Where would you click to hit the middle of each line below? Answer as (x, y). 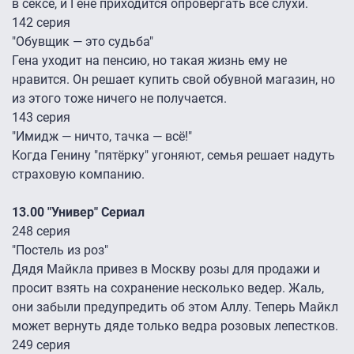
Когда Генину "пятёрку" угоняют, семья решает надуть (173, 156)
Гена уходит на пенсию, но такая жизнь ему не (149, 61)
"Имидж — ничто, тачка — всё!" (102, 137)
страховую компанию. (78, 175)
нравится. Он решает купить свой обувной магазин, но (173, 80)
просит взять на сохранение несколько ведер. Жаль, (168, 288)
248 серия (41, 232)
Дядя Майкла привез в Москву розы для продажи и (166, 269)
